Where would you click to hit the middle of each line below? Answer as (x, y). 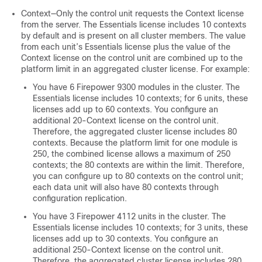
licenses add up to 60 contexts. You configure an (125, 110)
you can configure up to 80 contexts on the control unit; (138, 176)
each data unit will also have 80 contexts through (126, 187)
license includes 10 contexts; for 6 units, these (159, 99)
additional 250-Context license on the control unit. (128, 250)
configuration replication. (80, 199)
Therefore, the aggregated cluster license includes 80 (135, 132)
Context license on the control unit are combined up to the (132, 58)
